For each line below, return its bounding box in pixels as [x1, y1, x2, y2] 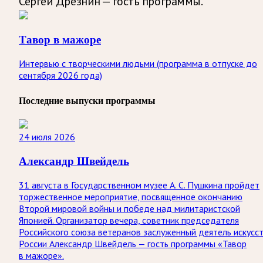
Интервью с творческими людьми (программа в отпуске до [19, 58, 257, 70]
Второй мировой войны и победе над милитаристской [19, 202, 240, 214]
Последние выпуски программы [19, 96, 156, 106]
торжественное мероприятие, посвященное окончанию [19, 190, 242, 203]
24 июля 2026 [19, 131, 75, 143]
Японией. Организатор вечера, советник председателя [19, 214, 239, 226]
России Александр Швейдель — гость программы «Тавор [19, 237, 247, 249]
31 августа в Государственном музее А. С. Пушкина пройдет [19, 178, 259, 191]
